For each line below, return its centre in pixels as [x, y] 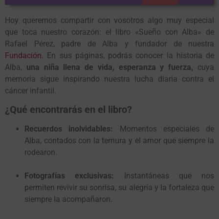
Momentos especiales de [164, 129]
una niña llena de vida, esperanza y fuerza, [110, 67]
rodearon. [41, 153]
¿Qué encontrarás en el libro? [68, 110]
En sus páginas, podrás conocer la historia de [129, 56]
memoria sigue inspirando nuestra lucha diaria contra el [109, 79]
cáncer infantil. [31, 91]
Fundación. [24, 56]
